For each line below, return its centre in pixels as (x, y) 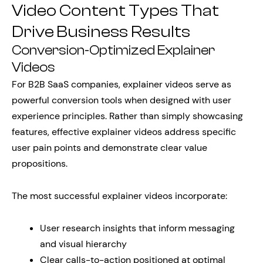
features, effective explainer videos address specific (124, 132)
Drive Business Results (101, 32)
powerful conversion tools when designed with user (122, 100)
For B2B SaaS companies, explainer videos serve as (122, 84)
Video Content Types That (115, 11)
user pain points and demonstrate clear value (109, 148)
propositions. (40, 163)
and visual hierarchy (83, 244)
